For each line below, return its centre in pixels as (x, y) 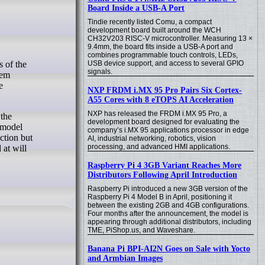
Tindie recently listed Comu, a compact (150, 22)
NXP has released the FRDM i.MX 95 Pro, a (157, 114)
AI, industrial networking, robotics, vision (152, 138)
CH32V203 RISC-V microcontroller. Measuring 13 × (170, 38)
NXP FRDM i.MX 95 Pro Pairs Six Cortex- (165, 90)
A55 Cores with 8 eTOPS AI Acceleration (161, 100)
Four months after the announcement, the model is (168, 214)
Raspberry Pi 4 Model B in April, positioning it (160, 197)
